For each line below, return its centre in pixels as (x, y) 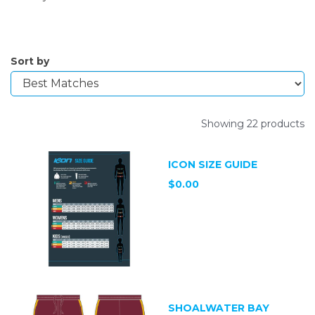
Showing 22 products (253, 123)
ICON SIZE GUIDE (213, 164)
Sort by (30, 61)
